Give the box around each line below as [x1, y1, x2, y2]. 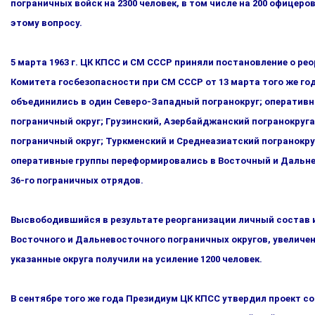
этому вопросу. [11, 18, 82, 28]
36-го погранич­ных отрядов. [11, 175, 143, 186]
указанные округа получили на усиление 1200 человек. [11, 254, 262, 264]
